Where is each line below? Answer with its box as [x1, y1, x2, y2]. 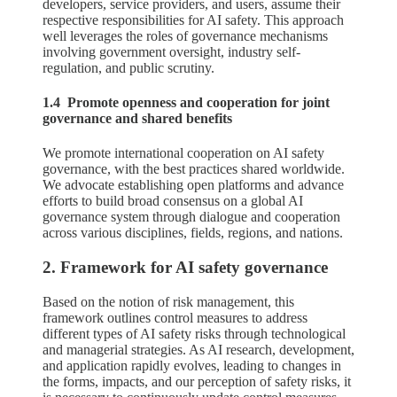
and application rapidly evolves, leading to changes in [43, 357, 341, 373]
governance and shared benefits [43, 110, 232, 126]
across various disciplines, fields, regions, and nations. [43, 225, 343, 241]
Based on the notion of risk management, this [43, 293, 294, 309]
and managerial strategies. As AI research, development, [43, 341, 354, 357]
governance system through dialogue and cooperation [43, 209, 340, 225]
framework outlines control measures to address [43, 309, 307, 325]
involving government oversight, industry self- [43, 43, 300, 59]
